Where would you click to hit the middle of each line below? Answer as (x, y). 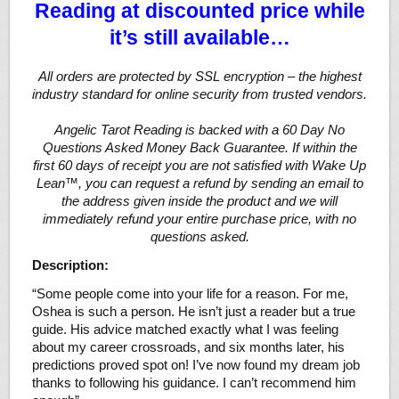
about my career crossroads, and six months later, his (188, 347)
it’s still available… (199, 38)
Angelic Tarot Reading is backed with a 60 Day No (199, 130)
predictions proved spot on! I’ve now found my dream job (195, 365)
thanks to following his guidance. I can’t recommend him (194, 383)
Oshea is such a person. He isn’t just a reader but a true (193, 311)
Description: (70, 265)
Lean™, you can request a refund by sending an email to (199, 183)
